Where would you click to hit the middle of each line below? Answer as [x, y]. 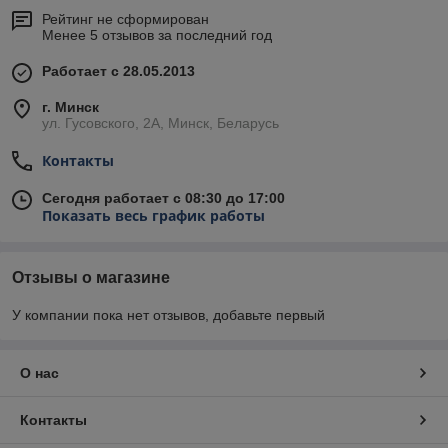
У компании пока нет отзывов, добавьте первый [168, 315]
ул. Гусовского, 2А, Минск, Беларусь [160, 123]
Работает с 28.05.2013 [118, 71]
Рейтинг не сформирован [125, 19]
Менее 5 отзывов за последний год [157, 35]
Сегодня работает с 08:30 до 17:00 [163, 198]
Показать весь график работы [153, 216]
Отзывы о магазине [91, 278]
